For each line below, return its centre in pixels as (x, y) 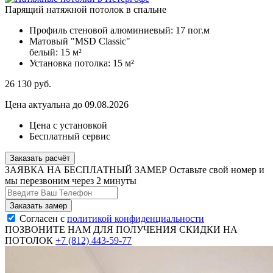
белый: (45, 52)
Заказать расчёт (40, 158)
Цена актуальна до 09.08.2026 (67, 105)
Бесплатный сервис (70, 136)
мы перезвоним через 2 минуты (71, 181)
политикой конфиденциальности (136, 219)
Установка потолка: (71, 63)
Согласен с (43, 219)
